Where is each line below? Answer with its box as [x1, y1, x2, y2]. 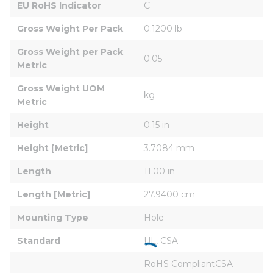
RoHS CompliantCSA [144, 258, 235, 269]
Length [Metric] [17, 188, 90, 200]
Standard [17, 235, 60, 246]
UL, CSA [144, 235, 178, 246]
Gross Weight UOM [17, 82, 107, 94]
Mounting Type [17, 211, 88, 223]
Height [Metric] [17, 142, 88, 154]
